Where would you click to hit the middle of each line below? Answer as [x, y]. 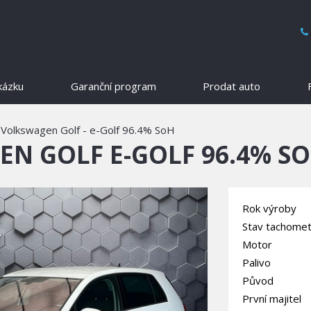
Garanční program [113, 86]
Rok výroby [269, 208]
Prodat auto [232, 86]
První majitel [272, 299]
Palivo [257, 262]
